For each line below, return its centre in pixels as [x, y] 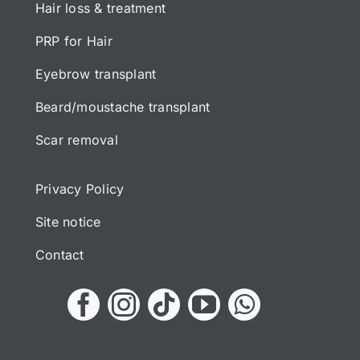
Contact [60, 255]
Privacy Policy [80, 189]
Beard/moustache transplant [123, 107]
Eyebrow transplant [96, 74]
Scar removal [77, 140]
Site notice [68, 222]
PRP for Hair [74, 41]
